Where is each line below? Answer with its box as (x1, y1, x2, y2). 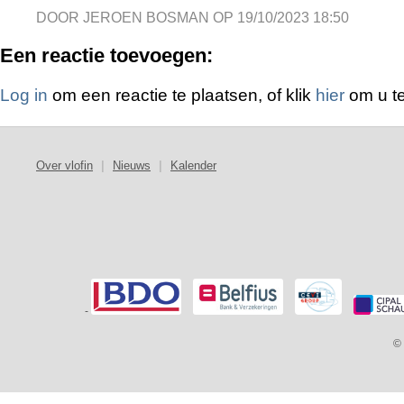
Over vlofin (36, 159, 93, 173)
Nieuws (113, 159, 151, 173)
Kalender (170, 159, 216, 173)
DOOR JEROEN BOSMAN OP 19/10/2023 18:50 (36, 10, 349, 26)
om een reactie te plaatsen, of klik (48, 86, 316, 106)
